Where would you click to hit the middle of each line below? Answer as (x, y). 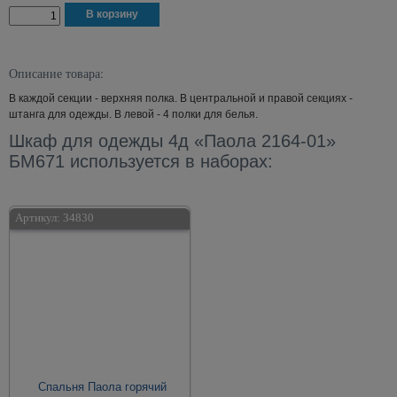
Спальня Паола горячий (102, 387)
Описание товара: (56, 73)
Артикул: (39, 218)
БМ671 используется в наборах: (141, 161)
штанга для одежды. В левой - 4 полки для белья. (133, 114)
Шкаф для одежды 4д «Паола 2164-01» (172, 141)
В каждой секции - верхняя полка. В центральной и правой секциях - (181, 98)
